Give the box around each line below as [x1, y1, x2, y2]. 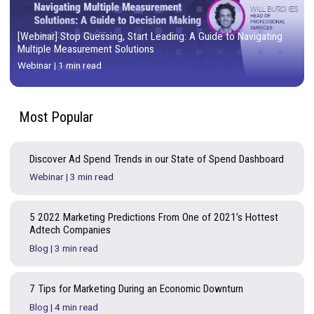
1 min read [69, 125, 121, 139]
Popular [60, 183, 110, 203]
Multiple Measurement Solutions [20, 105, 182, 121]
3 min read [82, 257, 134, 271]
